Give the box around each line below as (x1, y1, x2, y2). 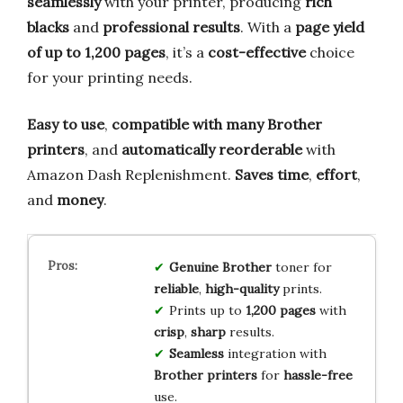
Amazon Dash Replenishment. (27, 165, 235, 184)
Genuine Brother (168, 258, 272, 275)
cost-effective (208, 42, 306, 61)
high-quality (204, 280, 279, 297)
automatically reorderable (121, 139, 302, 158)
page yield (295, 17, 364, 36)
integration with (223, 345, 327, 362)
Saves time (235, 165, 309, 184)
